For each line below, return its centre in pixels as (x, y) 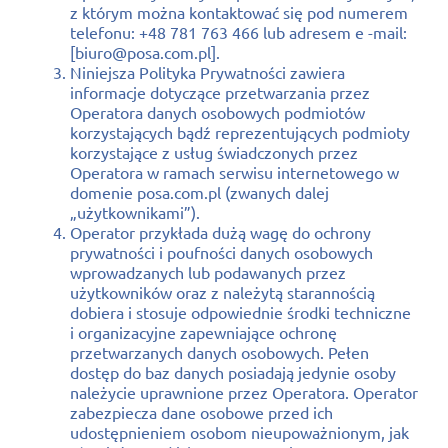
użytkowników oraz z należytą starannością (222, 291)
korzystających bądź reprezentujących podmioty (240, 131)
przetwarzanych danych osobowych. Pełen (219, 351)
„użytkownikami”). (139, 211)
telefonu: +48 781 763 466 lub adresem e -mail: (238, 31)
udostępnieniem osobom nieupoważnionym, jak (239, 431)
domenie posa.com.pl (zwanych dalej (199, 191)
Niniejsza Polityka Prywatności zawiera (207, 71)
